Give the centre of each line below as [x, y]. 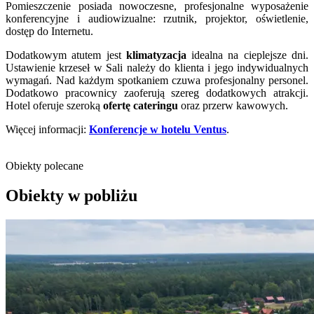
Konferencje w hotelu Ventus [158, 130]
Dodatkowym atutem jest [66, 55]
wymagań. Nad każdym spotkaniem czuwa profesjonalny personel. [157, 81]
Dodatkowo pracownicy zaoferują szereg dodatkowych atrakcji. [157, 93]
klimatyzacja [159, 55]
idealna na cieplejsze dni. [250, 55]
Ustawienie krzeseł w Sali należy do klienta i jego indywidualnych [157, 68]
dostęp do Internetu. [49, 32]
